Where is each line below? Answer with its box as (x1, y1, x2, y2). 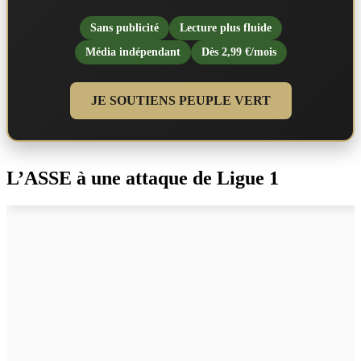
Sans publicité (89, 21, 159, 34)
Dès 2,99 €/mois (201, 45, 276, 58)
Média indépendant (85, 45, 180, 58)
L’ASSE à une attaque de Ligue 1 (6, 167, 279, 189)
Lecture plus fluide (179, 21, 272, 34)
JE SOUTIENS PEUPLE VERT (90, 93, 271, 107)
